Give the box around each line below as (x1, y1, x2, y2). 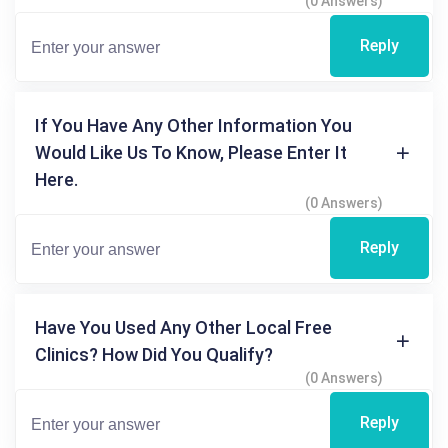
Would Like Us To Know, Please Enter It (35, 142, 347, 164)
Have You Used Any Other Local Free (35, 317, 332, 339)
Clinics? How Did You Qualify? (35, 344, 273, 366)
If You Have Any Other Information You (35, 115, 352, 137)
